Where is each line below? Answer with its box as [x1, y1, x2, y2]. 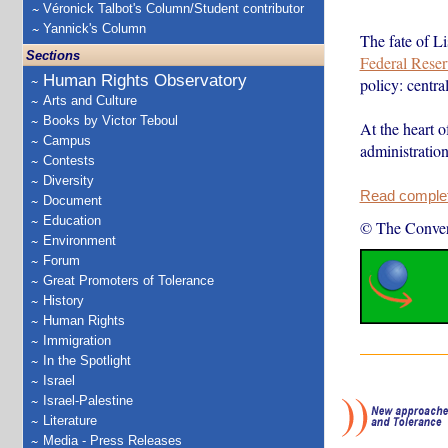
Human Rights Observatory [43, 71, 247, 90]
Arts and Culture [43, 93, 137, 108]
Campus [43, 133, 91, 148]
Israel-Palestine [43, 393, 133, 408]
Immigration [43, 333, 111, 348]
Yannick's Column [43, 21, 146, 36]
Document [43, 193, 102, 208]
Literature [43, 413, 97, 428]
